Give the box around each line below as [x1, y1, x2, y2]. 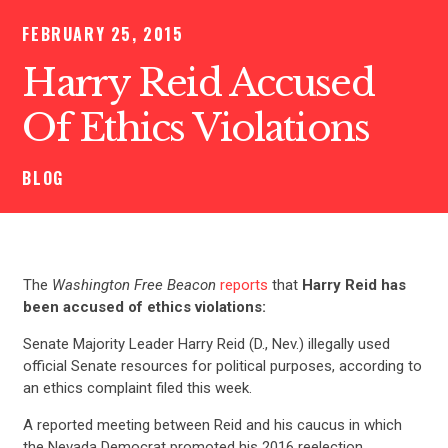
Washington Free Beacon [51, 275, 216, 294]
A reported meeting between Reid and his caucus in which [22, 415, 402, 434]
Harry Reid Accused [22, 60, 374, 107]
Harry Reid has [301, 275, 406, 294]
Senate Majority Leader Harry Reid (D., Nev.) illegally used [22, 334, 390, 353]
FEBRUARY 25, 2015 [22, 22, 184, 47]
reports [219, 275, 268, 294]
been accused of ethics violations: [22, 297, 266, 316]
